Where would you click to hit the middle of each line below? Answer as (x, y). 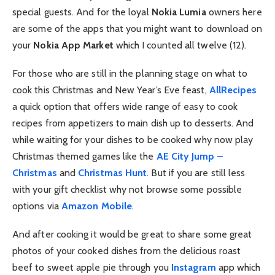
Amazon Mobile (97, 206)
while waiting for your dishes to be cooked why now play (133, 139)
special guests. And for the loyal (82, 12)
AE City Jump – (189, 156)
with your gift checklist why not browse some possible (127, 189)
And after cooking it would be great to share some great (132, 234)
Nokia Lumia (179, 12)
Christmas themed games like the (84, 156)
